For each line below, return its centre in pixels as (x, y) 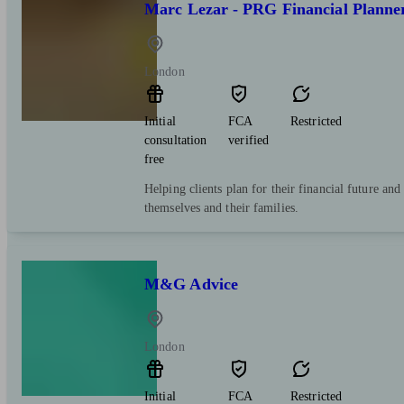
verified (249, 140)
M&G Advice (191, 284)
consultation (176, 140)
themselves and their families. (222, 207)
